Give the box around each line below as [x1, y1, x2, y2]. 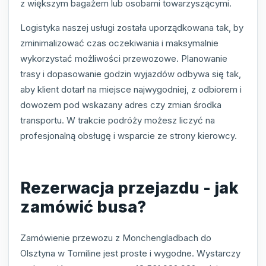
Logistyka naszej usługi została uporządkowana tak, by [20, 21, 243, 33]
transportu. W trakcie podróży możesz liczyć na [20, 114, 215, 126]
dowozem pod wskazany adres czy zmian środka [20, 99, 221, 110]
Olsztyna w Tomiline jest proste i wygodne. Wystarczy [20, 247, 240, 259]
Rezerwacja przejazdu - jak [20, 178, 239, 198]
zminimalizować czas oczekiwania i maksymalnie [20, 37, 218, 49]
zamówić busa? [20, 197, 146, 217]
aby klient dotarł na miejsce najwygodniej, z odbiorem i [20, 83, 242, 95]
